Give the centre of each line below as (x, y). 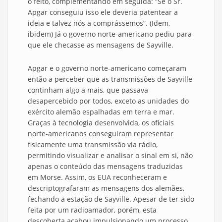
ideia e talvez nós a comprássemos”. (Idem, (99, 23)
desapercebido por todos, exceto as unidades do (108, 101)
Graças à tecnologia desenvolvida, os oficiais (101, 123)
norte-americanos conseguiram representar (101, 134)
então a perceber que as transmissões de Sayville (110, 79)
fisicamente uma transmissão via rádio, (93, 145)
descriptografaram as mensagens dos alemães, (106, 188)
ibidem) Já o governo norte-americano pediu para (110, 34)
